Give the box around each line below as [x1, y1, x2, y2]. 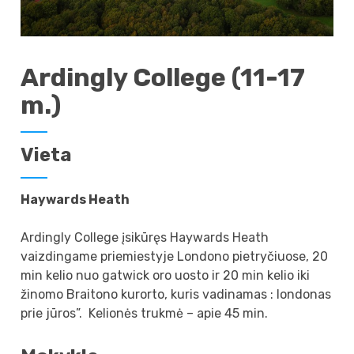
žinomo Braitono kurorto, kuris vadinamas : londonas [21, 286, 332, 302]
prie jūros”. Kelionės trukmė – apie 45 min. [21, 305, 269, 321]
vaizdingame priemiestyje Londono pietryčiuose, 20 [21, 248, 329, 264]
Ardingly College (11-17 [21, 62, 306, 92]
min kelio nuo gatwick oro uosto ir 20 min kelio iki [21, 267, 311, 283]
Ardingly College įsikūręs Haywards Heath [21, 229, 269, 245]
